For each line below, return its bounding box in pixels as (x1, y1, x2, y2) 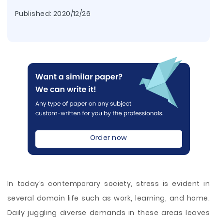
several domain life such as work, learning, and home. (7, 193, 210, 203)
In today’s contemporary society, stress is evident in (7, 179, 210, 188)
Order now (90, 133, 127, 142)
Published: (15, 9, 53, 18)
